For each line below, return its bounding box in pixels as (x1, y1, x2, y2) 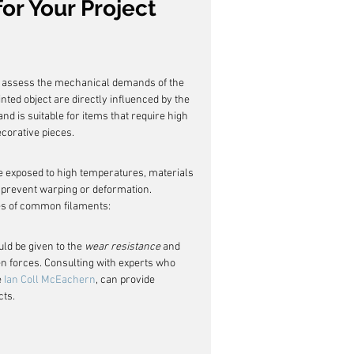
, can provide (96, 273, 157, 287)
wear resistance (85, 240, 160, 254)
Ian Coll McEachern (4, 273, 96, 287)
